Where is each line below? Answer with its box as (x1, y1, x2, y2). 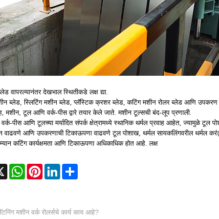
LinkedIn (60, 163, 87, 172)
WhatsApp (24, 163, 57, 172)
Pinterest (42, 163, 70, 172)
